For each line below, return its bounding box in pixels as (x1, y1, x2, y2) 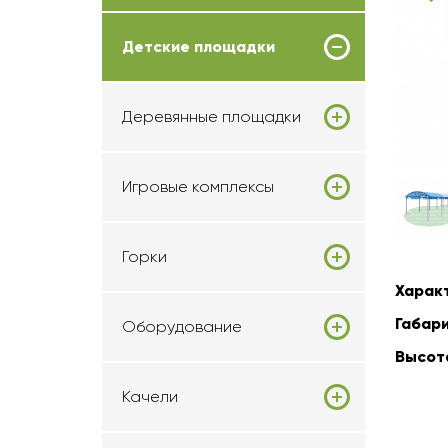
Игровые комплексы (122, 177, 274, 196)
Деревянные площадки (122, 107, 301, 126)
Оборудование (122, 317, 242, 336)
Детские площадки (122, 37, 275, 56)
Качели (122, 387, 178, 406)
